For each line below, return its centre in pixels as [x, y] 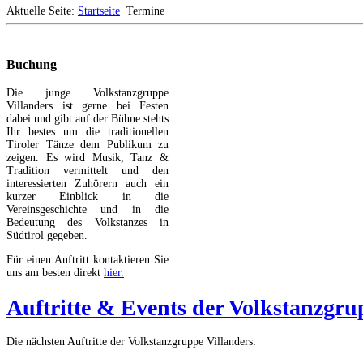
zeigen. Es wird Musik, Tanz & [88, 157]
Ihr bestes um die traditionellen [88, 131]
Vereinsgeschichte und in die [88, 209]
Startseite [99, 11]
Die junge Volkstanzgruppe [88, 92]
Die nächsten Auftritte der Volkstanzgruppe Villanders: [131, 342]
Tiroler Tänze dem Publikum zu [88, 144]
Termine [145, 11]
